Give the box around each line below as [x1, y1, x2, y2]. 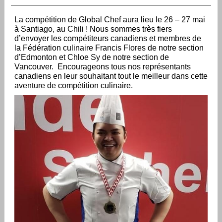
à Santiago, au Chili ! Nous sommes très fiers [14, 25, 172, 33]
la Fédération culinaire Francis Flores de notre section [14, 44, 204, 52]
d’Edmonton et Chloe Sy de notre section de [14, 53, 169, 61]
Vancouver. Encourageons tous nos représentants [14, 62, 191, 71]
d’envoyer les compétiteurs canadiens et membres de [14, 34, 201, 43]
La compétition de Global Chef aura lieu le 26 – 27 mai [14, 15, 205, 24]
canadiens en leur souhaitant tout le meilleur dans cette [14, 72, 208, 80]
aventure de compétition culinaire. [14, 81, 135, 90]
